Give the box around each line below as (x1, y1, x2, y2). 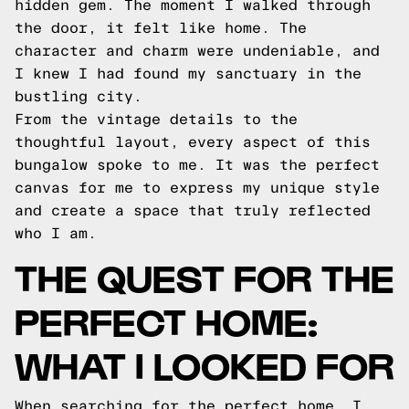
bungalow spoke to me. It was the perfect (15, 157, 380, 173)
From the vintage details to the (15, 111, 298, 127)
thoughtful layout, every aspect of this (15, 134, 371, 150)
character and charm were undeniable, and (15, 43, 380, 58)
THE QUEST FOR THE (15, 254, 394, 299)
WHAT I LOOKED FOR (15, 341, 394, 386)
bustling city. (15, 89, 142, 104)
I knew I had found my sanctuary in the (15, 66, 362, 81)
